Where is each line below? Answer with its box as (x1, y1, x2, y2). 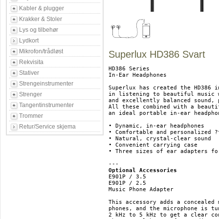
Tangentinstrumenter (19, 102, 74, 109)
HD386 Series (109, 66, 150, 72)
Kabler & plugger (19, 5, 64, 12)
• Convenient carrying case (109, 142, 197, 148)
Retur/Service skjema (19, 123, 76, 130)
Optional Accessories (109, 167, 177, 174)
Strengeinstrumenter (19, 80, 73, 87)
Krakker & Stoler (19, 16, 62, 22)
